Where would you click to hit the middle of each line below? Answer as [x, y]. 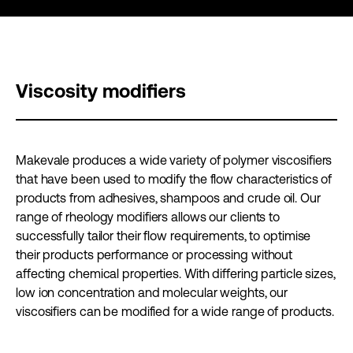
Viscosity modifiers [101, 91]
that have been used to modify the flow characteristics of [174, 178]
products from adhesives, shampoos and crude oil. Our [168, 197]
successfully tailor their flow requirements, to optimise [163, 235]
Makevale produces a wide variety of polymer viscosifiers [174, 160]
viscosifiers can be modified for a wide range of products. [175, 311]
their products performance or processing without [154, 254]
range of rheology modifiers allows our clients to [148, 216]
